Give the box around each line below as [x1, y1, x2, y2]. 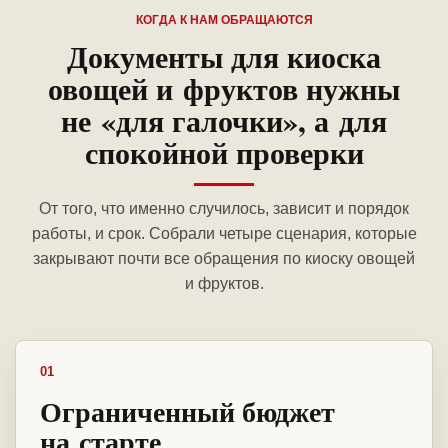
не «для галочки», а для [61, 98, 387, 143]
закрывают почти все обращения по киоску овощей [33, 250, 415, 268]
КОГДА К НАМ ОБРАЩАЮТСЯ [135, 13, 313, 28]
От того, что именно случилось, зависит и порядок [39, 200, 409, 218]
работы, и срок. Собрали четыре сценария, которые [31, 225, 417, 243]
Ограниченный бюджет [40, 391, 335, 433]
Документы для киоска [67, 34, 381, 79]
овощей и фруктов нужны [48, 66, 400, 111]
